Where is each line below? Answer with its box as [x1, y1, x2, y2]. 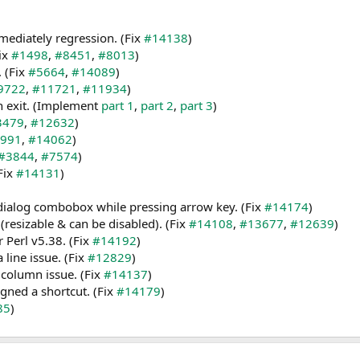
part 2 [141, 97, 174, 114]
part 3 [180, 97, 213, 114]
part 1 [101, 97, 134, 114]
